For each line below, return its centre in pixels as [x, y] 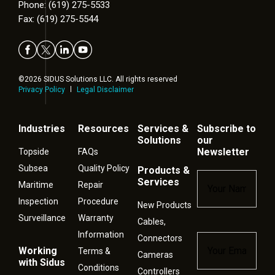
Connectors [160, 238]
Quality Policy [104, 168]
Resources [103, 129]
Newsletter [223, 152]
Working [38, 251]
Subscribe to [227, 129]
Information [101, 235]
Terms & [94, 251]
